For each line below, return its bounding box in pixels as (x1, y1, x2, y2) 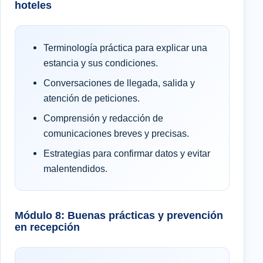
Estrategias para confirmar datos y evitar (43, 147, 210, 159)
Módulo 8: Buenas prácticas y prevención (15, 208, 223, 221)
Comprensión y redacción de (43, 112, 163, 123)
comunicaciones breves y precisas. (43, 127, 189, 139)
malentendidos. (43, 163, 107, 174)
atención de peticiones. (43, 92, 140, 103)
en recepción (15, 220, 80, 233)
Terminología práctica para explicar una (43, 42, 207, 53)
